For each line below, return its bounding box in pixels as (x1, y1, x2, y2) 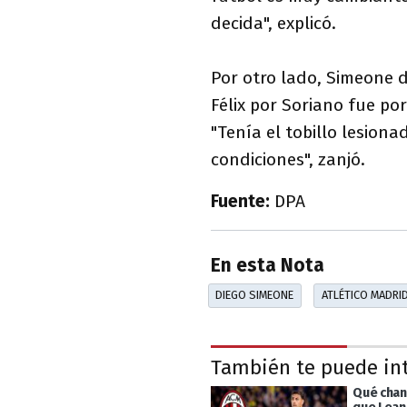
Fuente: (211, 190, 274, 212)
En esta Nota (211, 254, 324, 278)
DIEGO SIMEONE (215, 288, 294, 303)
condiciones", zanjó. (211, 148, 365, 170)
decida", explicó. (211, 12, 336, 34)
